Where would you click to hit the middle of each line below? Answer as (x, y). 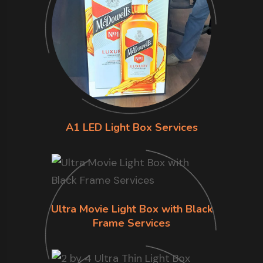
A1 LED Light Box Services (131, 128)
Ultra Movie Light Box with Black (131, 209)
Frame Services (131, 223)
